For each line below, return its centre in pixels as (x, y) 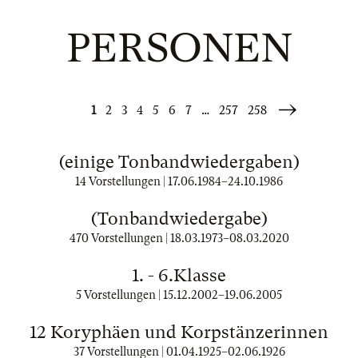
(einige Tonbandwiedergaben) (179, 162)
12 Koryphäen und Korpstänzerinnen (179, 332)
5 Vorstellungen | (119, 295)
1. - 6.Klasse (179, 275)
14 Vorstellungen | (121, 181)
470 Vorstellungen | (119, 238)
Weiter (296, 112)
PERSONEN (179, 48)
